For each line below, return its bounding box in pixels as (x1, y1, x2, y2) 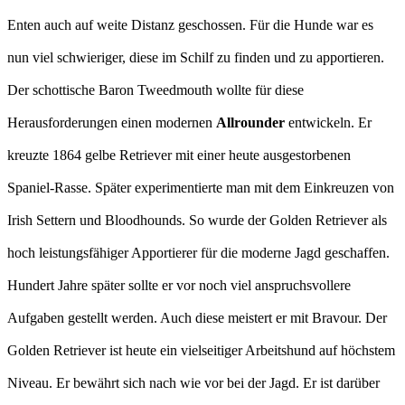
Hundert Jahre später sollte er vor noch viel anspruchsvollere (7, 278, 351, 294)
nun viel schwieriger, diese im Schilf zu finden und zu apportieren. (7, 50, 384, 66)
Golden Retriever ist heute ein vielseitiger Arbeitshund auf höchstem (7, 343, 395, 359)
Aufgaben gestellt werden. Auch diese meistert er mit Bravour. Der (7, 310, 387, 326)
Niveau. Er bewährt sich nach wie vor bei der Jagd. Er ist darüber (7, 375, 380, 391)
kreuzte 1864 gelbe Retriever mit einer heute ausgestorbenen (7, 147, 351, 164)
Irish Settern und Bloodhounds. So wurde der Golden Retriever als (7, 212, 387, 229)
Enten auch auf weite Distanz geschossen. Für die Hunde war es (7, 17, 373, 33)
